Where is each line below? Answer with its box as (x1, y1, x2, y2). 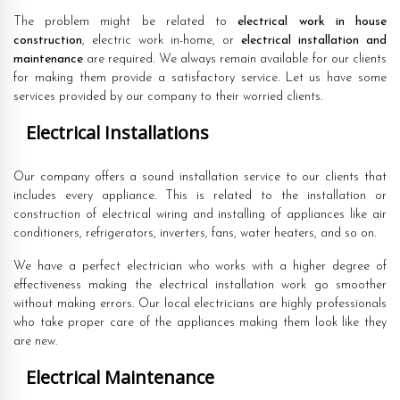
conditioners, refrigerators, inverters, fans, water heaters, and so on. (13, 226, 376, 240)
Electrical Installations (21, 120, 209, 145)
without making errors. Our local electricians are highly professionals (13, 296, 387, 311)
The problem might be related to (13, 14, 238, 29)
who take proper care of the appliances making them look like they (13, 315, 387, 329)
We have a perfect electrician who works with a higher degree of (13, 259, 387, 273)
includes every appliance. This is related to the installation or (13, 188, 387, 203)
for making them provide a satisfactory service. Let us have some (13, 71, 387, 85)
